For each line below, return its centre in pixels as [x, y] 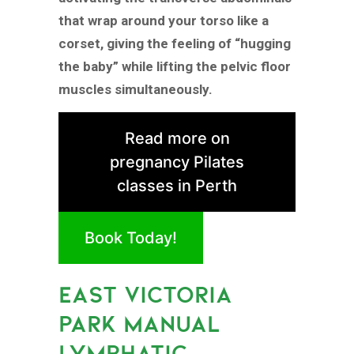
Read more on [177, 139]
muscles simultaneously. [136, 90]
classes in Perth [177, 186]
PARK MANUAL [139, 323]
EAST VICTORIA [145, 294]
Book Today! [131, 238]
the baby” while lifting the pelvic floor [175, 67]
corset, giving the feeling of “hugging [175, 44]
